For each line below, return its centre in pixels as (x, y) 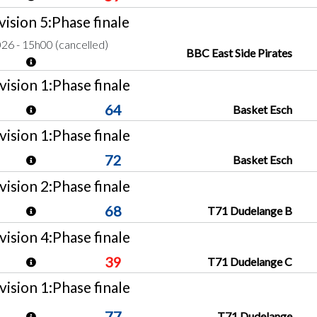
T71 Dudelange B (250, 211)
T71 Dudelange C (250, 262)
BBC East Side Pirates (240, 52)
